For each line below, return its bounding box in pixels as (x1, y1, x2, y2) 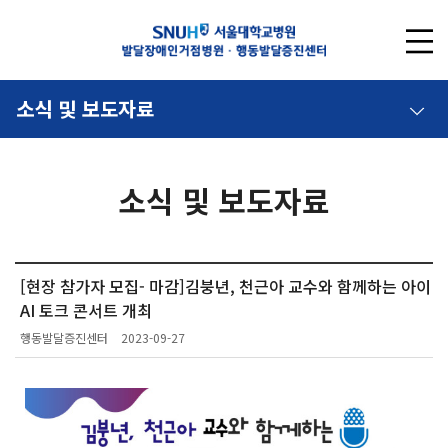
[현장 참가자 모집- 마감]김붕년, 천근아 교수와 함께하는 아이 (20, 274, 431, 298)
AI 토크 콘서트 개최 (20, 298, 152, 322)
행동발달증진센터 (20, 329, 108, 346)
